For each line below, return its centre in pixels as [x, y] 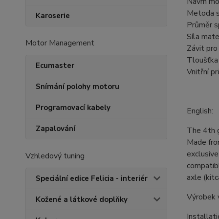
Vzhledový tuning [55, 156]
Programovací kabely [73, 108]
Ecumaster [55, 66]
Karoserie [53, 16]
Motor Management [60, 43]
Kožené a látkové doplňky [82, 199]
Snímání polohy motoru [77, 87]
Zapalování [55, 129]
